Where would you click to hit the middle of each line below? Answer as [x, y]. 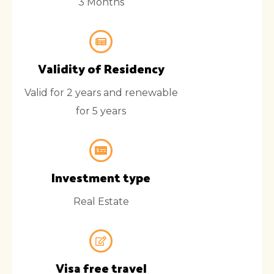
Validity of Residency [101, 69]
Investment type [101, 178]
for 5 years [101, 111]
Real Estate [101, 202]
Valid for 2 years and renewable [101, 93]
